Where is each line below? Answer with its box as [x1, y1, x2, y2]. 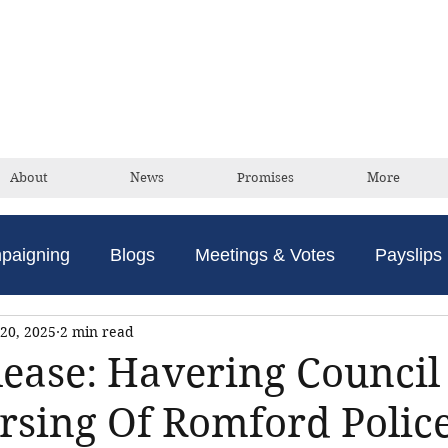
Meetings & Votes [195, 244, 335, 265]
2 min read [60, 322, 134, 341]
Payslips [375, 244, 442, 265]
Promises [236, 170, 294, 185]
